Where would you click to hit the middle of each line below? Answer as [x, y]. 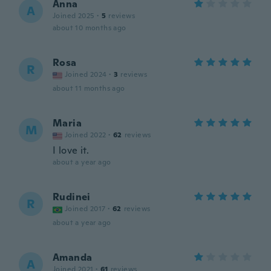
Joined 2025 [74, 16]
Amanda [73, 257]
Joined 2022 [86, 135]
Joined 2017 [85, 209]
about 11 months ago [89, 88]
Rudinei [72, 197]
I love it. [71, 150]
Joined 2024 [86, 74]
